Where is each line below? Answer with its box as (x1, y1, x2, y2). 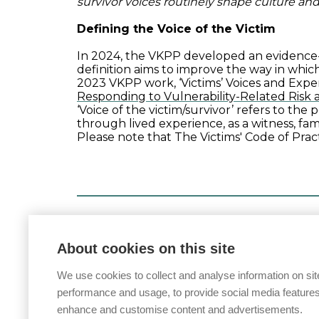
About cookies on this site (57, 241, 235, 256)
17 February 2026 (138, 220, 243, 234)
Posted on (77, 220, 138, 234)
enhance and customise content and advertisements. (57, 303, 303, 315)
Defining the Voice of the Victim (77, 21, 276, 36)
